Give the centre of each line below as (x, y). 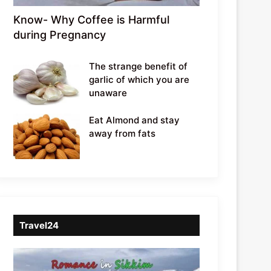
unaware (108, 93)
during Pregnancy (60, 34)
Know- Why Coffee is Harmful (92, 19)
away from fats (122, 133)
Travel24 (39, 225)
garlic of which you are (139, 79)
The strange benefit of (139, 66)
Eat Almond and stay (135, 120)
